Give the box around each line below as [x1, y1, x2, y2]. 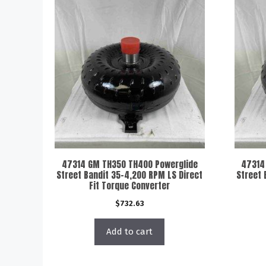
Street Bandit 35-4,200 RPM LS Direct [56, 167, 203, 182]
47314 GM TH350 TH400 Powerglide [61, 157, 198, 171]
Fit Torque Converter [89, 178, 170, 192]
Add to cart [106, 226, 153, 237]
